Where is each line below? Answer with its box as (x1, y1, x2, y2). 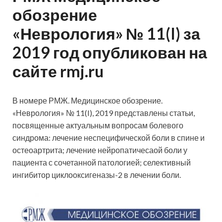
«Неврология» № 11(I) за (12, 24, 200, 44)
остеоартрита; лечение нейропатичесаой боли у (12, 145, 187, 155)
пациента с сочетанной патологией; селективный (12, 158, 191, 167)
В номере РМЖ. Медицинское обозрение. (12, 96, 163, 106)
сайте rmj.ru (12, 61, 104, 81)
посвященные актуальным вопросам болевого (12, 120, 183, 130)
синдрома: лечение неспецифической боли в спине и (12, 133, 205, 143)
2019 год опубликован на (12, 43, 207, 62)
